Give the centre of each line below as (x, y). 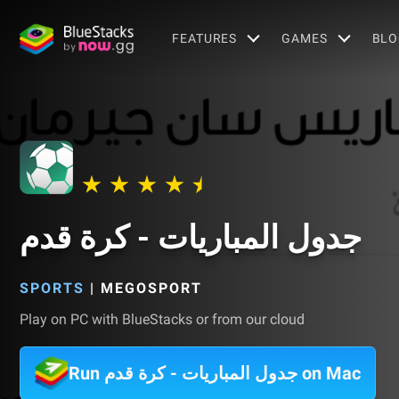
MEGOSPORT (151, 288)
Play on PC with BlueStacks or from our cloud (162, 319)
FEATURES (205, 38)
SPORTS (52, 288)
